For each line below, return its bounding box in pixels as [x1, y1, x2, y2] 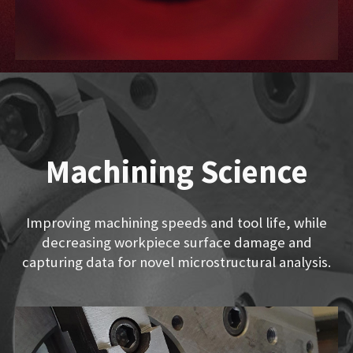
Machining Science [45, 150, 308, 191]
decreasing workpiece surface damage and [41, 233, 312, 251]
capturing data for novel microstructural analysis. [22, 253, 331, 271]
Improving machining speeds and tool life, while [26, 214, 327, 232]
